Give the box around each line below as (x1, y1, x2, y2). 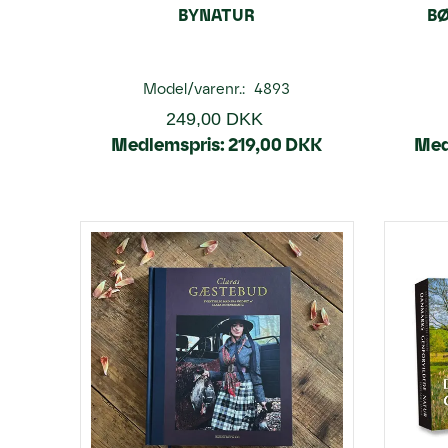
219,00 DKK (228, 133, 323, 156)
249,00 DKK (165, 108, 263, 129)
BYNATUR (178, 4, 256, 25)
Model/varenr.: (143, 79, 250, 98)
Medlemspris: (111, 133, 226, 156)
